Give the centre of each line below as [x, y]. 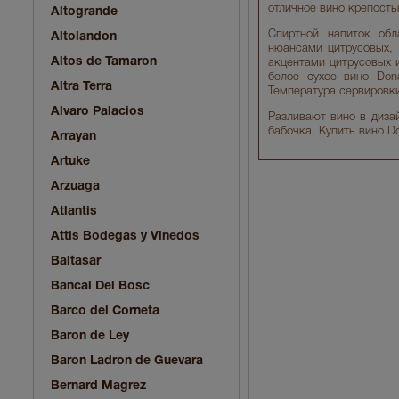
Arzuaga [75, 186]
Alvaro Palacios [98, 111]
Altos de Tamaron [104, 61]
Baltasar [76, 261]
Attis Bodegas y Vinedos [125, 236]
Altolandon [84, 37]
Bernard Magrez [98, 386]
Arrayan [73, 136]
